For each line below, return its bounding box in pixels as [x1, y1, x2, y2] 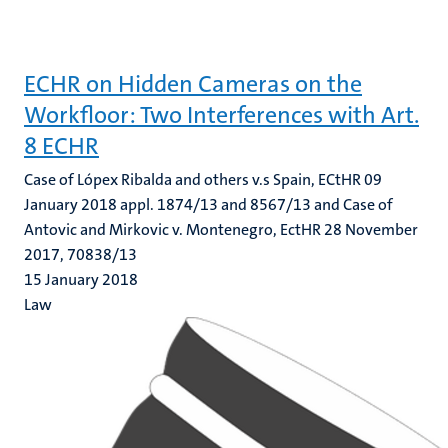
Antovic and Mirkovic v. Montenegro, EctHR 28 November [24, 219, 418, 240]
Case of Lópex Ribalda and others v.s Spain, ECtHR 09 [24, 169, 382, 190]
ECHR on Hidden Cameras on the [24, 68, 362, 100]
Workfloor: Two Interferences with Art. [24, 99, 419, 131]
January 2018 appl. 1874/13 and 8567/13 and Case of [24, 194, 393, 215]
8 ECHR [24, 130, 99, 162]
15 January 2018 [24, 269, 138, 290]
